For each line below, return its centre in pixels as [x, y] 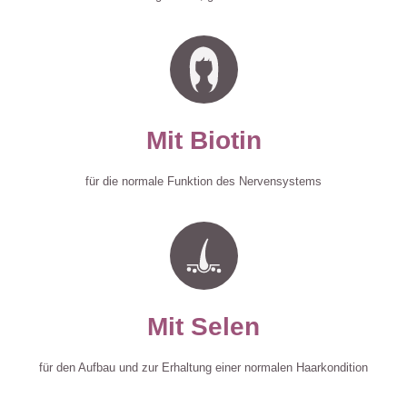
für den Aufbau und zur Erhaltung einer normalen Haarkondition [203, 368]
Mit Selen [203, 327]
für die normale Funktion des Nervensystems [203, 182]
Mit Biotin [203, 141]
